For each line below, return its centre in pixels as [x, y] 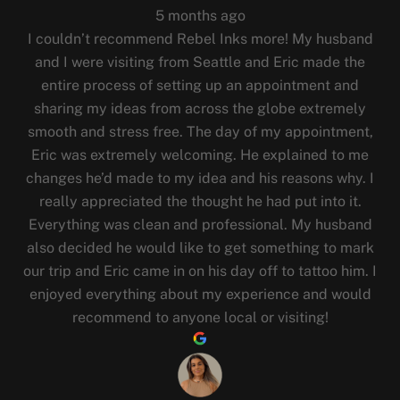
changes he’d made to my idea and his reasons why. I [200, 179]
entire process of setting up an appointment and [200, 86]
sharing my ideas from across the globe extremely [200, 109]
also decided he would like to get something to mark [200, 248]
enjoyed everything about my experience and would [200, 295]
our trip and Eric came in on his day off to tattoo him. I [200, 271]
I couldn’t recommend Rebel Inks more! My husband [200, 39]
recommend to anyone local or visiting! [200, 318]
